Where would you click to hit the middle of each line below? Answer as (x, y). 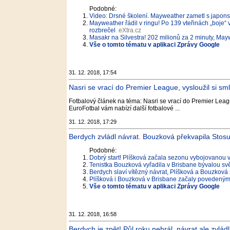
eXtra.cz (130, 30)
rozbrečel (102, 30)
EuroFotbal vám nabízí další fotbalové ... (124, 108)
